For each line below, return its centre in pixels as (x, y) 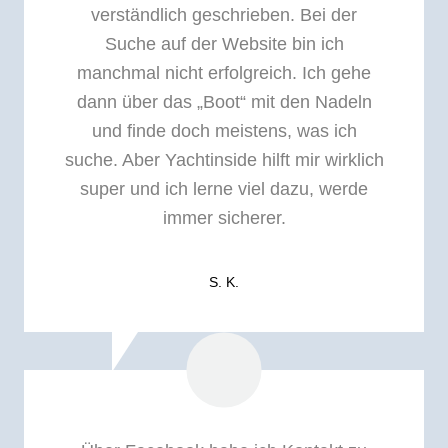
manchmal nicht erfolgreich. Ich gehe (224, 72)
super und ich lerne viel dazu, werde (224, 188)
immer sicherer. (224, 217)
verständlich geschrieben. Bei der (224, 14)
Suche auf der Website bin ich (224, 43)
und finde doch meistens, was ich (224, 130)
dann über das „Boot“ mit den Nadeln (224, 101)
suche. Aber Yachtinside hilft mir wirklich (224, 159)
